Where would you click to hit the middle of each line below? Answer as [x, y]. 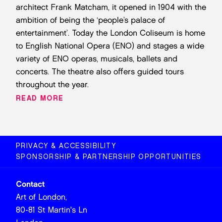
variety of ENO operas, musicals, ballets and [97, 59]
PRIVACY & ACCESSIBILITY [66, 146]
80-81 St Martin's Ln [52, 210]
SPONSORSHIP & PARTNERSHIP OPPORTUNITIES [109, 157]
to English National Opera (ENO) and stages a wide [110, 46]
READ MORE [40, 98]
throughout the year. [52, 84]
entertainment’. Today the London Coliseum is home [111, 33]
